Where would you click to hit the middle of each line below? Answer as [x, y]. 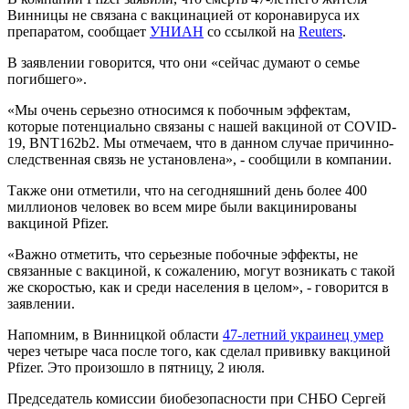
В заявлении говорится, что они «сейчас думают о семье [184, 62]
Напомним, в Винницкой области [115, 334]
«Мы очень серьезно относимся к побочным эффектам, [179, 110]
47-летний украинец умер [303, 334]
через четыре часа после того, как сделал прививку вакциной [199, 351]
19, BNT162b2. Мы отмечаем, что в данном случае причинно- [200, 142]
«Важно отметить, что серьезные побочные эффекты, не [183, 254]
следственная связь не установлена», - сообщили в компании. [201, 159]
